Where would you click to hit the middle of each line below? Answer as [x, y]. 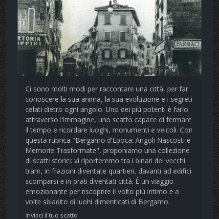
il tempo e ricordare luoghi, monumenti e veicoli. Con [109, 130]
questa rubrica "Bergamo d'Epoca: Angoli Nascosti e [108, 140]
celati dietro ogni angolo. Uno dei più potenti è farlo [107, 109]
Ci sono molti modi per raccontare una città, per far [107, 89]
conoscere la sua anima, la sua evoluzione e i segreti [109, 99]
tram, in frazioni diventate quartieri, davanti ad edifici [108, 171]
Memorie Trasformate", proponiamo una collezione [108, 151]
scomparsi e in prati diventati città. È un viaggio [99, 181]
